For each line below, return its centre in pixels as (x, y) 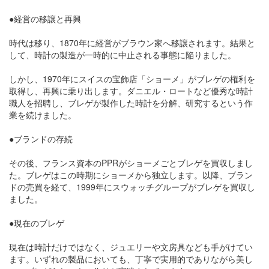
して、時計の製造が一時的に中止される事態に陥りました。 (122, 55)
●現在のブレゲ (37, 223)
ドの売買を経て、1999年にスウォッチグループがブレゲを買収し (132, 187)
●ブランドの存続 (41, 139)
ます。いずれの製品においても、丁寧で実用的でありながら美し (131, 259)
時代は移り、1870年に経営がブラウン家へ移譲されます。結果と (132, 43)
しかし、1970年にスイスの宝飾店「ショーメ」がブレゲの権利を (132, 79)
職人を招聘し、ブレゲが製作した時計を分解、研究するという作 (131, 103)
